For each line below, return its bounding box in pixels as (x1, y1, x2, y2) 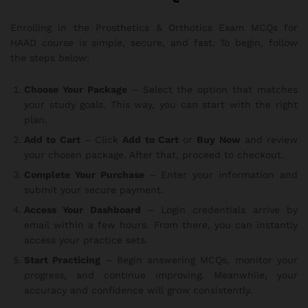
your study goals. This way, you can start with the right (24, 98, 298, 110)
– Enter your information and (144, 168, 298, 180)
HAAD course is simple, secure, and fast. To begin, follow (10, 37, 298, 49)
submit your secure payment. (24, 184, 164, 195)
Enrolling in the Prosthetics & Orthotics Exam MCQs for (10, 22, 298, 34)
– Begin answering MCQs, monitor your (100, 254, 298, 265)
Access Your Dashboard (24, 203, 141, 215)
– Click (80, 133, 123, 145)
